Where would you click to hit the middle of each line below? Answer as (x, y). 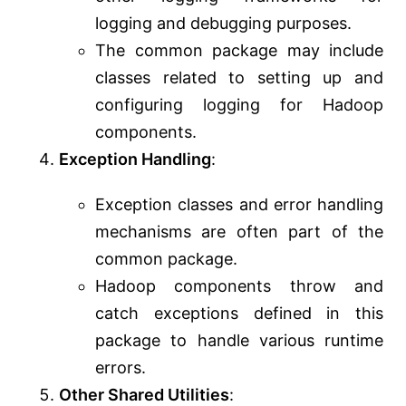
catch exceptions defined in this (239, 314)
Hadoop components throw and (239, 286)
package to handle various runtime (239, 341)
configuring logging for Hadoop (239, 105)
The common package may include (239, 51)
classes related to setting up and (239, 78)
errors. (121, 368)
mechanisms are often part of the (239, 232)
